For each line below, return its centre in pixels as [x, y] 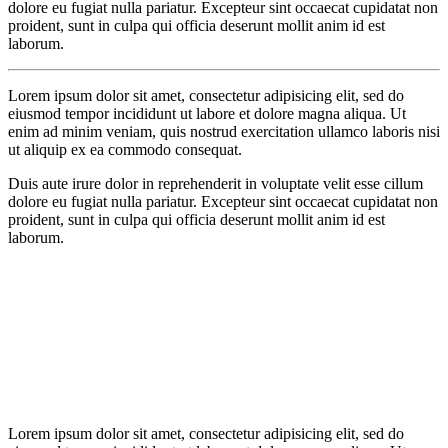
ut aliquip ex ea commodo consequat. [125, 149]
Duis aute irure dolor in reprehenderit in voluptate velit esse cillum [215, 183]
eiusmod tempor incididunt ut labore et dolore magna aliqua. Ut [207, 113]
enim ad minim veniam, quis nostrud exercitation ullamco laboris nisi [224, 131]
